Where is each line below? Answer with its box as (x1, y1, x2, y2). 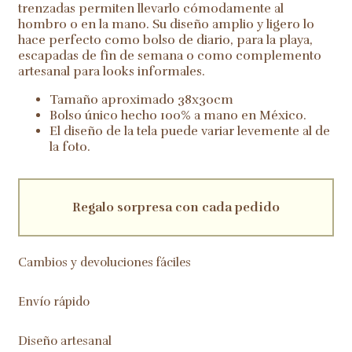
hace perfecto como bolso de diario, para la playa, (18, 31, 313, 48)
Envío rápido (18, 294, 90, 309)
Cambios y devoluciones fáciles (18, 255, 191, 269)
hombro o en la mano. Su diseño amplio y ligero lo (18, 16, 314, 32)
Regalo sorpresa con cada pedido (72, 199, 280, 215)
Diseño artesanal (18, 333, 112, 348)
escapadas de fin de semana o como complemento (18, 47, 321, 64)
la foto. (49, 138, 90, 155)
